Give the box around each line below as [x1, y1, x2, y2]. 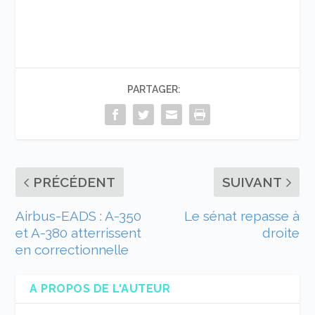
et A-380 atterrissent [15, 224, 142, 240]
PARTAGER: [127, 83, 181, 95]
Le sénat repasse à [184, 207, 300, 224]
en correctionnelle [15, 241, 129, 257]
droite [262, 224, 300, 240]
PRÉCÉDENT [33, 174, 116, 190]
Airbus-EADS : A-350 [15, 207, 142, 224]
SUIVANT [221, 174, 282, 190]
